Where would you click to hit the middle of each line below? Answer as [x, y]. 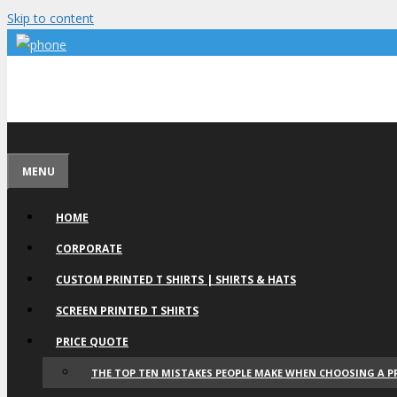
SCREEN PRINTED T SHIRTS [127, 311]
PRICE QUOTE [92, 342]
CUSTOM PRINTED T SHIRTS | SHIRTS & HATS [176, 280]
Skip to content [51, 18]
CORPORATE [89, 249]
